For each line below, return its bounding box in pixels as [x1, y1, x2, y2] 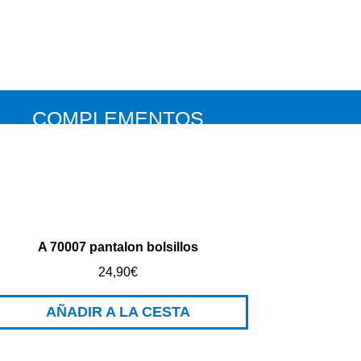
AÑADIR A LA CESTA [45, 303, 190, 320]
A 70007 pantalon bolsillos [37, 240, 198, 255]
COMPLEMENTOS [31, 106, 204, 130]
